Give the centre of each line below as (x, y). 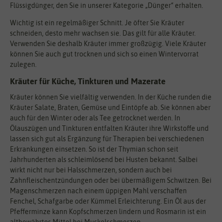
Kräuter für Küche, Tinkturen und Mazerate (88, 82)
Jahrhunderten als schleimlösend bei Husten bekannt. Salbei (104, 159)
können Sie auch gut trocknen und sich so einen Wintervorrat (104, 54)
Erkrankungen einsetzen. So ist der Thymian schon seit (94, 149)
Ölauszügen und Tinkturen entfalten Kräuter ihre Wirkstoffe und (109, 128)
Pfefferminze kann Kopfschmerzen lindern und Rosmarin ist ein (108, 211)
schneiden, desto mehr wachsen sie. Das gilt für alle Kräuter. (103, 33)
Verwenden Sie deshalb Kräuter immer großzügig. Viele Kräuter (108, 44)
